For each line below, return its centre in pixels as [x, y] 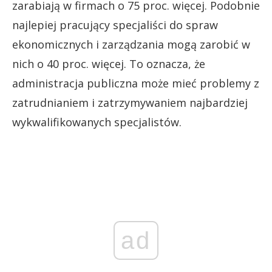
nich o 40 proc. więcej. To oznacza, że [109, 63]
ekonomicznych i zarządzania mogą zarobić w [131, 44]
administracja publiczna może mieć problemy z [136, 83]
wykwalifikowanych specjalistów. [97, 122]
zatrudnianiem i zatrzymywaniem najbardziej [130, 102]
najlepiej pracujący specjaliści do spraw [115, 25]
